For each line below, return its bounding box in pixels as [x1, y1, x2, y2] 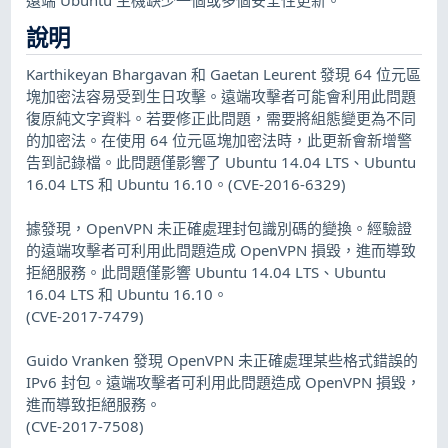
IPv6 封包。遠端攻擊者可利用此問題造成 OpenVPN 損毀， [26, 371, 422, 392]
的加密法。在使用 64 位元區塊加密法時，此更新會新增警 [26, 129, 413, 150]
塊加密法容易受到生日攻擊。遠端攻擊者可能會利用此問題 [26, 85, 417, 106]
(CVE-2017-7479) [26, 305, 145, 326]
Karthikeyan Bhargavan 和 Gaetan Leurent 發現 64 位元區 [26, 63, 422, 84]
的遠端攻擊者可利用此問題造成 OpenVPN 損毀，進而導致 [26, 239, 417, 260]
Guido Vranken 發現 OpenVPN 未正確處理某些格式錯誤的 [26, 349, 419, 370]
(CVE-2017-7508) [26, 415, 145, 436]
